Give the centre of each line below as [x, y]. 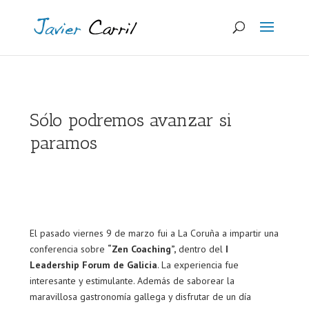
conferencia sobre [68, 249]
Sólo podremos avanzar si [130, 120]
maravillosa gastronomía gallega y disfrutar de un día [140, 297]
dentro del [200, 249]
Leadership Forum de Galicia [93, 265]
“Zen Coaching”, [141, 249]
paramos [63, 143]
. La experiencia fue [198, 265]
